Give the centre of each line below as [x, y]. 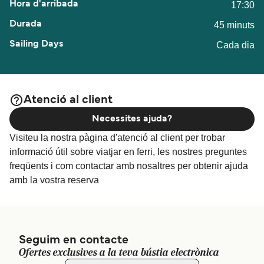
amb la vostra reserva [54, 180]
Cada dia [235, 45]
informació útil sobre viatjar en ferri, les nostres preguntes [128, 151]
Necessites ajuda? [132, 119]
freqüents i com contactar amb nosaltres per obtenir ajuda [129, 166]
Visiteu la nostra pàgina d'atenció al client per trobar [117, 137]
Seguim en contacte [74, 240]
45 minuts [234, 25]
